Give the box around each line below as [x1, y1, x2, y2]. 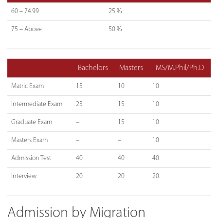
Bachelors [78, 64, 108, 72]
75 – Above [11, 25, 42, 33]
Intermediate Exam [11, 100, 62, 108]
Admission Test [11, 154, 51, 162]
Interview [11, 172, 36, 180]
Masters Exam [11, 136, 48, 144]
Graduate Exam [11, 118, 52, 126]
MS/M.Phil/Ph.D [155, 64, 204, 72]
